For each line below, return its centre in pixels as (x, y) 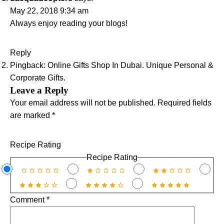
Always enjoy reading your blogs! (69, 23)
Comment (28, 200)
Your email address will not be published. (83, 103)
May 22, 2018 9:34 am (49, 11)
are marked (31, 115)
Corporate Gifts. (38, 78)
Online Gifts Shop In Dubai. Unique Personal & (130, 65)
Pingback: (29, 65)
